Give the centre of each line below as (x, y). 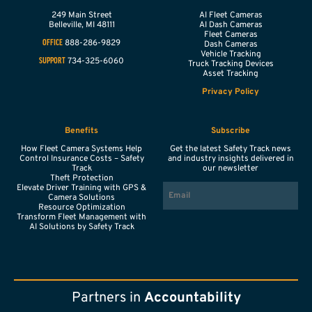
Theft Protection (81, 179)
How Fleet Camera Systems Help (81, 149)
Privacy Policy (231, 92)
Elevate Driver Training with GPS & (81, 188)
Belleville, (66, 25)
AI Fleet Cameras (231, 16)
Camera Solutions (81, 198)
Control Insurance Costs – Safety (81, 159)
